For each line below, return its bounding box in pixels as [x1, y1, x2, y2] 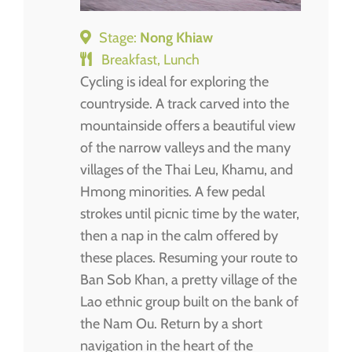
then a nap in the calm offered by [80, 226, 278, 244]
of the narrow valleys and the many [80, 138, 291, 156]
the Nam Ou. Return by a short [80, 314, 262, 332]
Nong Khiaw [140, 28, 213, 46]
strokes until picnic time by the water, [80, 204, 299, 222]
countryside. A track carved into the [80, 94, 289, 112]
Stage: [99, 28, 140, 46]
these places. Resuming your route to [80, 248, 298, 266]
